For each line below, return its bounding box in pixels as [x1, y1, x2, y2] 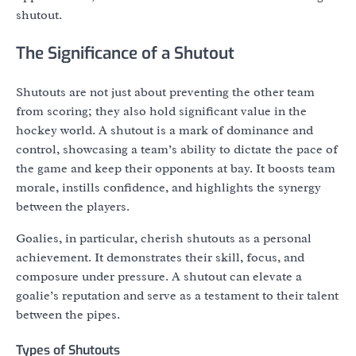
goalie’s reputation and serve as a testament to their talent [16, 287, 339, 304]
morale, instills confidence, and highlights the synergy [16, 179, 321, 195]
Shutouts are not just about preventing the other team [16, 83, 315, 100]
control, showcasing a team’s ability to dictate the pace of [16, 141, 338, 157]
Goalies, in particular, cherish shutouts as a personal [16, 230, 311, 246]
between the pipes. [16, 306, 120, 323]
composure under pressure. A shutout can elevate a [16, 268, 302, 284]
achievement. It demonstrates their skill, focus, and [16, 249, 304, 265]
